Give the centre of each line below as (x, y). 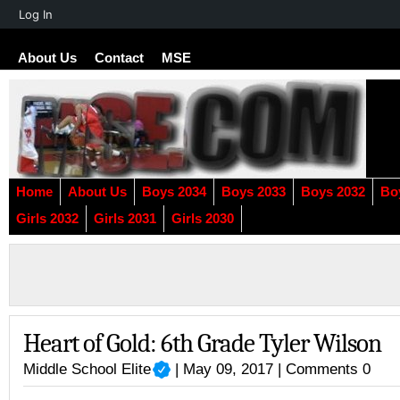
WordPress (35, 42)
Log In (36, 14)
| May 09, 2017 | (229, 369)
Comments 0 (329, 369)
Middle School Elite (87, 369)
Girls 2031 (125, 219)
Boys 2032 (333, 192)
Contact (119, 58)
